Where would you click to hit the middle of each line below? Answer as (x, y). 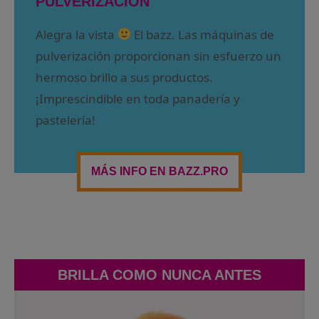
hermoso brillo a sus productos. (124, 77)
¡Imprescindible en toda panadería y (138, 98)
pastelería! (66, 120)
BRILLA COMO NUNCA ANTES (159, 275)
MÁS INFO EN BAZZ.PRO (159, 172)
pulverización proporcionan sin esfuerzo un (158, 56)
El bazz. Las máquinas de (203, 34)
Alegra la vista (77, 34)
